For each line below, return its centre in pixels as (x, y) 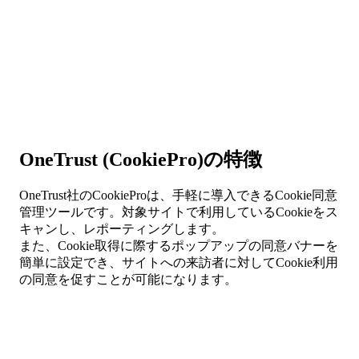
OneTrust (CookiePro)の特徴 (141, 159)
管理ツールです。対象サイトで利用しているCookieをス (179, 212)
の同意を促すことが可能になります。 (128, 280)
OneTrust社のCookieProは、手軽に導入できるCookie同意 (178, 196)
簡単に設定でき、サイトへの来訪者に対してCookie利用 (179, 263)
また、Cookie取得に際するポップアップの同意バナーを (179, 246)
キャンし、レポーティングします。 (122, 229)
